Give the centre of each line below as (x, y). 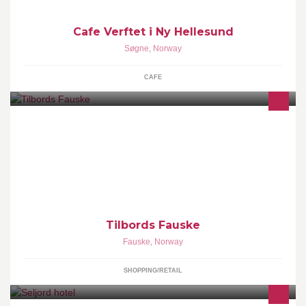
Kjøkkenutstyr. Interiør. (78, 152)
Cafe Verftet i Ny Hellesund (153, 31)
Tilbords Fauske (153, 225)
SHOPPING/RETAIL (153, 270)
